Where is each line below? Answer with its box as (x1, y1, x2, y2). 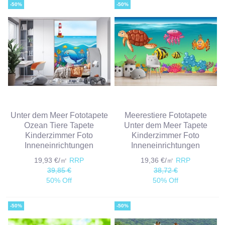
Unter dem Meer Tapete (124, 120, 207, 130)
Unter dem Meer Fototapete (10, 110, 108, 120)
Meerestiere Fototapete (124, 110, 207, 120)
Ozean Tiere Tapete (24, 120, 94, 130)
